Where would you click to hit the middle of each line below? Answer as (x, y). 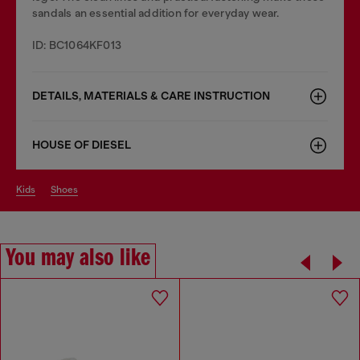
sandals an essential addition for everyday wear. (156, 12)
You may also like (78, 258)
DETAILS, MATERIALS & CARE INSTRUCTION (151, 96)
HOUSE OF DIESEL (82, 145)
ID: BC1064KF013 (77, 45)
